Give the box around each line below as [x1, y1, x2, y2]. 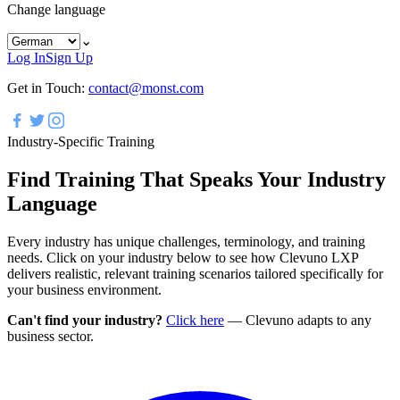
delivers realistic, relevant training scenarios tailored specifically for [7, 266, 383, 282]
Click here [166, 312, 224, 329]
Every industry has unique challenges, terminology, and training [7, 234, 365, 250]
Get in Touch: [7, 80, 88, 96]
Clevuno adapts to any [246, 312, 371, 329]
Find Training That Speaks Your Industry [7, 168, 386, 192]
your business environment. [7, 282, 162, 298]
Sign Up [46, 50, 93, 66]
